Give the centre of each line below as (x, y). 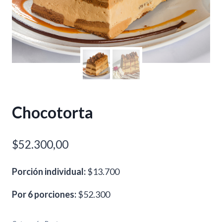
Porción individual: (49, 172)
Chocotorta (53, 112)
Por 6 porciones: (44, 194)
